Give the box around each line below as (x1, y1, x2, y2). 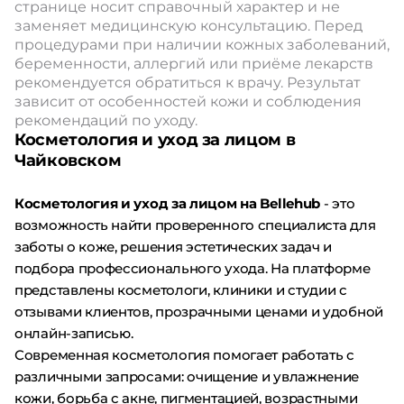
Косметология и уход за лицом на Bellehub (14, 194, 320, 212)
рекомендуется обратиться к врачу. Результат (14, 73, 361, 91)
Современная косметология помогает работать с (14, 345, 354, 363)
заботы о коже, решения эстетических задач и (14, 237, 333, 255)
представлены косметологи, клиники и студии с (14, 280, 347, 298)
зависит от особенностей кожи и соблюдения (14, 92, 362, 110)
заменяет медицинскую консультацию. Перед (14, 16, 363, 34)
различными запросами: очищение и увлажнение (14, 367, 360, 385)
